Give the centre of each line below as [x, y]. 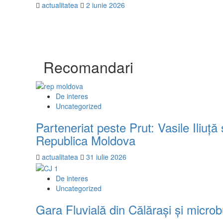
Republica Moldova [86, 140]
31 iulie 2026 [106, 157]
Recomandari [88, 67]
